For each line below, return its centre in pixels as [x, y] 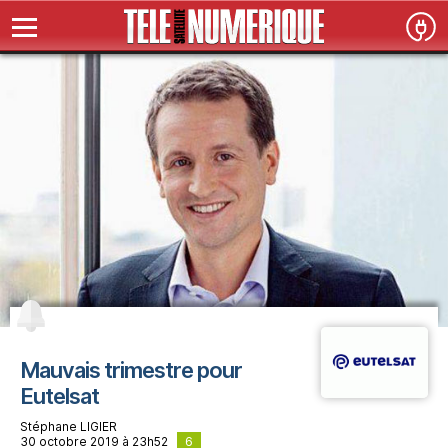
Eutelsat [59, 395]
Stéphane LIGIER [68, 426]
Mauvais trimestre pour [131, 369]
